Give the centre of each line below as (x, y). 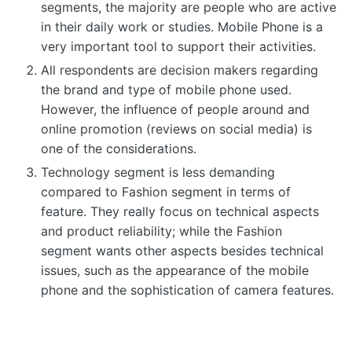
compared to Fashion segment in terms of (166, 192)
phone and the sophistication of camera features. (187, 290)
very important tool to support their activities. (178, 47)
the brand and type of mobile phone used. (166, 90)
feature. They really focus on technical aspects (180, 212)
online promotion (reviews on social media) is (176, 129)
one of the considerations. (119, 149)
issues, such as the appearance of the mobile (175, 271)
